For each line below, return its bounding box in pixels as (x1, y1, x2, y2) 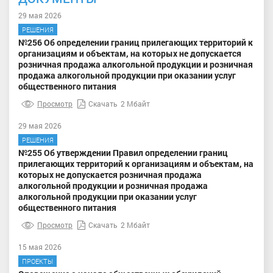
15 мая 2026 (18, 241, 62, 252)
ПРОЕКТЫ (22, 256, 53, 266)
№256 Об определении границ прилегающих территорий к (18, 36, 253, 48)
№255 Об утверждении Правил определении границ (18, 146, 228, 158)
